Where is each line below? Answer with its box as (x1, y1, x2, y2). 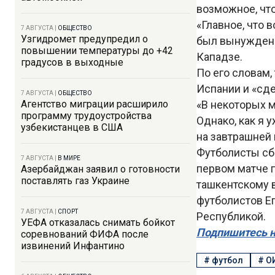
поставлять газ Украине (21, 175, 130, 187)
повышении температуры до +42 (21, 45, 173, 56)
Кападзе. (196, 50, 242, 63)
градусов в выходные (21, 56, 123, 68)
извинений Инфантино (21, 240, 125, 252)
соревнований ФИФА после (21, 228, 149, 240)
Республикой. (196, 210, 266, 223)
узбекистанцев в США (21, 122, 123, 133)
